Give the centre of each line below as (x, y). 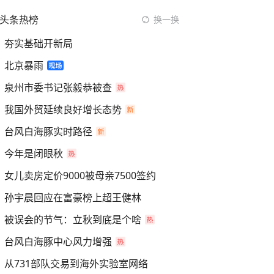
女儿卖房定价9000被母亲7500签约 (80, 176)
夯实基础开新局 (39, 43)
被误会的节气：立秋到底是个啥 (73, 220)
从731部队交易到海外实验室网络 (76, 264)
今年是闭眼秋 (34, 154)
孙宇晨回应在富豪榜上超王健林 (73, 198)
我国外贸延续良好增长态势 (63, 109)
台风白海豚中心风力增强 (58, 242)
